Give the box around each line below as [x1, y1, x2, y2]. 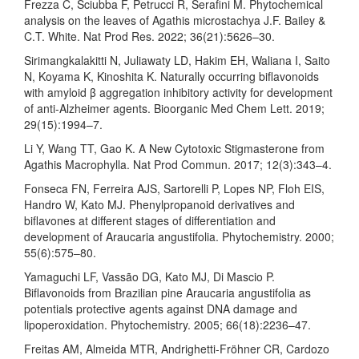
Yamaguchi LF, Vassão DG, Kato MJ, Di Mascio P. [24, 268, 275, 284]
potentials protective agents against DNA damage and [24, 300, 297, 317]
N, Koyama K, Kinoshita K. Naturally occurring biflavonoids [24, 67, 319, 84]
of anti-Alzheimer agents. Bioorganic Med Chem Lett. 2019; [24, 99, 325, 116]
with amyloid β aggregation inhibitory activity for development [24, 83, 333, 100]
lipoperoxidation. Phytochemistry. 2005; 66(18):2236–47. [24, 316, 311, 333]
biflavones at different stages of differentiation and [24, 212, 276, 228]
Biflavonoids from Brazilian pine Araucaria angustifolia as [24, 284, 311, 301]
